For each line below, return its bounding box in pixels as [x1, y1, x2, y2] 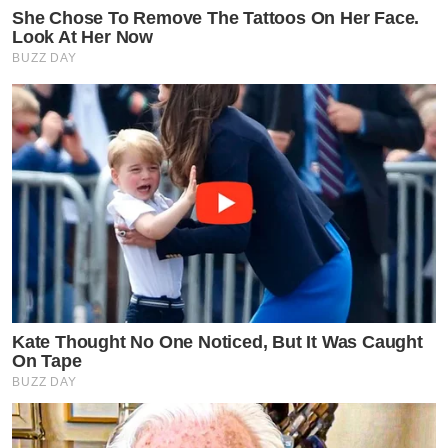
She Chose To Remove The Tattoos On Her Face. [12, 8, 420, 29]
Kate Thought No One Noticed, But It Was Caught [12, 331, 423, 352]
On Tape [12, 350, 82, 371]
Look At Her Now [12, 27, 154, 48]
